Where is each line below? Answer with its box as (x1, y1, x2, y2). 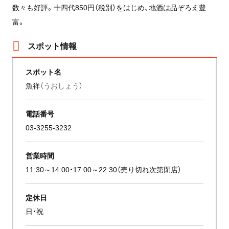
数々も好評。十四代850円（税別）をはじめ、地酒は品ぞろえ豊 (12, 2, 206, 12)
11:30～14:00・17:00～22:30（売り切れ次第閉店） (26, 164, 182, 174)
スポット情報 (27, 39, 77, 52)
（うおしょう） (40, 80, 83, 90)
